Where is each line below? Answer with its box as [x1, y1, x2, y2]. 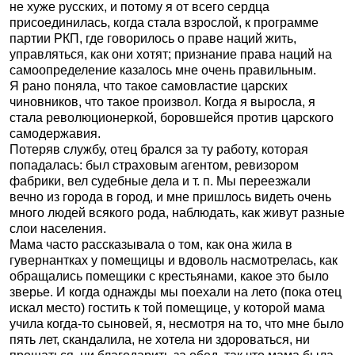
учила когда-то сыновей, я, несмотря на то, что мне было [10, 316, 344, 330]
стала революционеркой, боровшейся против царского [10, 110, 334, 124]
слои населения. [10, 221, 106, 235]
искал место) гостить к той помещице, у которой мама [10, 300, 325, 315]
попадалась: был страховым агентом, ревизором [10, 158, 299, 172]
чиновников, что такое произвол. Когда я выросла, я [10, 94, 315, 109]
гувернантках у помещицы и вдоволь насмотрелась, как [10, 253, 338, 267]
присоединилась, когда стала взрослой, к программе [10, 15, 319, 29]
